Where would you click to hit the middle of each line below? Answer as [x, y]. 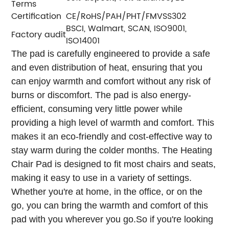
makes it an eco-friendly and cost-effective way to [112, 136]
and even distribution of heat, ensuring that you [107, 67]
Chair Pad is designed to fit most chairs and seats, [114, 164]
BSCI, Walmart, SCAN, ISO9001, [127, 28]
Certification [37, 16]
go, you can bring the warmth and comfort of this [110, 205]
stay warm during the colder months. [86, 150]
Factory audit [39, 35]
